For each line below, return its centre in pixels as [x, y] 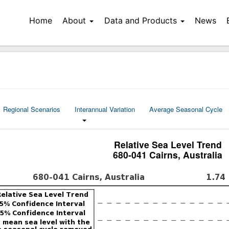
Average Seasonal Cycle [186, 109]
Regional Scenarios [32, 109]
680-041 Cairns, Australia [168, 155]
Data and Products [140, 20]
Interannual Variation [105, 109]
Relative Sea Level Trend [168, 144]
